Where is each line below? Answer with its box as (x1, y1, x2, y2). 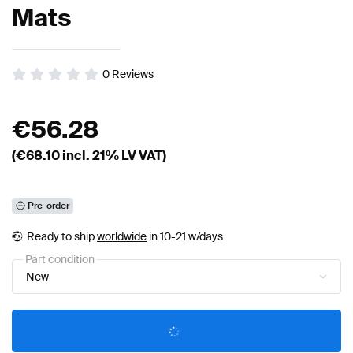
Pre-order (28, 199, 69, 213)
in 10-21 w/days (147, 229, 223, 244)
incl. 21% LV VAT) (60, 147, 166, 165)
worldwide (97, 229, 147, 244)
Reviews (112, 67, 154, 82)
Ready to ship (27, 229, 97, 244)
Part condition (25, 252, 95, 267)
